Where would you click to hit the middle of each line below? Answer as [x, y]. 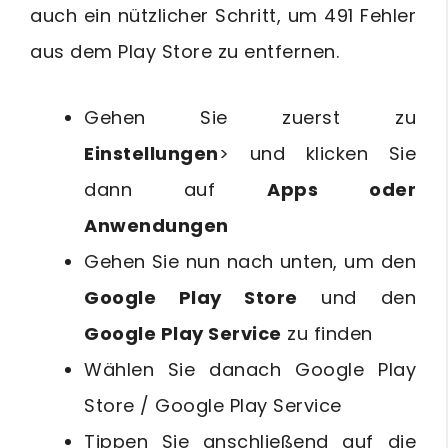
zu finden [327, 333]
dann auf [176, 189]
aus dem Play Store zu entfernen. [184, 51]
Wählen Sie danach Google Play [250, 369]
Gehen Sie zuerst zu [250, 117]
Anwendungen [156, 225]
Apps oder [342, 189]
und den [356, 297]
